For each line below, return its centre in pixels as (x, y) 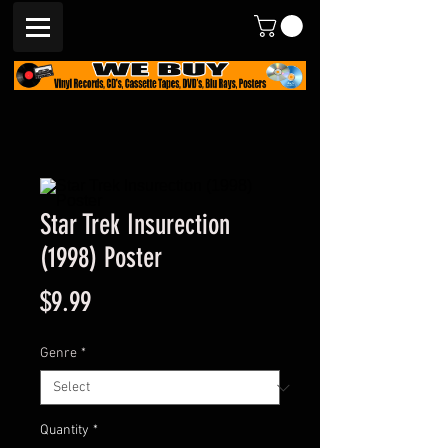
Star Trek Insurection (135, 225)
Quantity (64, 431)
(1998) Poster (101, 258)
